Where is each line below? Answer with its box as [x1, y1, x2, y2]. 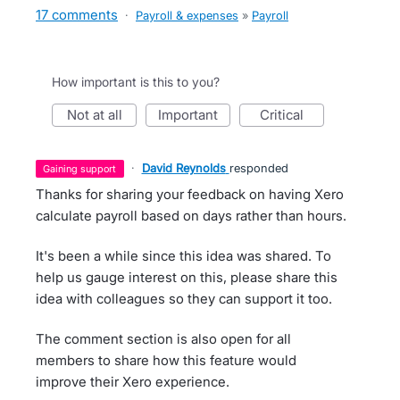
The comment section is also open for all [36, 330, 291, 347]
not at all [76, 106, 122, 123]
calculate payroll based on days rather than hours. [36, 207, 346, 224]
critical [270, 106, 304, 123]
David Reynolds [141, 161, 226, 175]
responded [229, 161, 288, 175]
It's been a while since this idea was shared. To [36, 247, 331, 264]
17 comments [36, 6, 118, 23]
